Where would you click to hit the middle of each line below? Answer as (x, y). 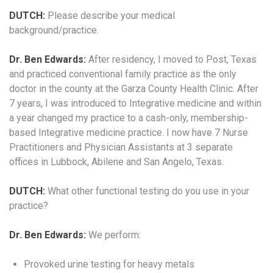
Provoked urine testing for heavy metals (109, 264)
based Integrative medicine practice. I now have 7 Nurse (129, 132)
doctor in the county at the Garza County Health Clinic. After (134, 88)
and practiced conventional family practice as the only (123, 74)
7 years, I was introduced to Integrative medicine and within (135, 103)
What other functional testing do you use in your (147, 191)
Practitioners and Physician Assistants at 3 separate (121, 147)
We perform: (113, 235)
